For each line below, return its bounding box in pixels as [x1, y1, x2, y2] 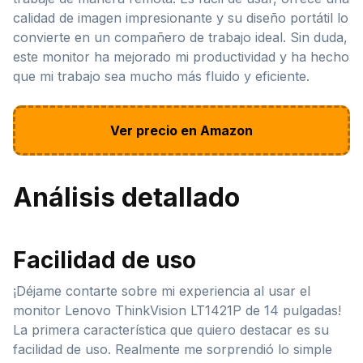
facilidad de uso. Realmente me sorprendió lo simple [13, 340, 332, 357]
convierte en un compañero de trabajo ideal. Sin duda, [13, 28, 348, 45]
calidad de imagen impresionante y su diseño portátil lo [13, 9, 348, 26]
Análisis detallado [13, 181, 240, 213]
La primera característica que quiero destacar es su [13, 321, 329, 338]
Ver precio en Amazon [110, 122, 253, 139]
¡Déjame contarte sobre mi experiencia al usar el [13, 282, 310, 299]
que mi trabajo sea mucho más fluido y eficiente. [13, 67, 310, 84]
